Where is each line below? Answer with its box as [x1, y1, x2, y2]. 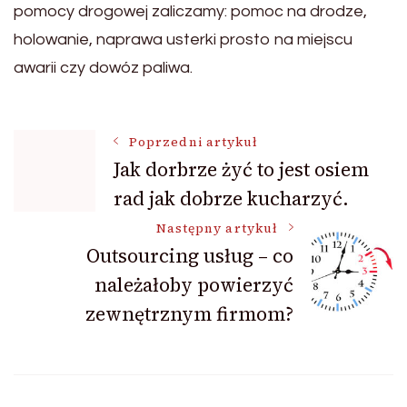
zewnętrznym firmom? [85, 301, 293, 327]
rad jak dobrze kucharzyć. [114, 185, 349, 212]
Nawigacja [13, 130, 192, 179]
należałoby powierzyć [94, 272, 293, 298]
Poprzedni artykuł [129, 134, 259, 151]
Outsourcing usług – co [86, 243, 293, 269]
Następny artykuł [155, 220, 278, 237]
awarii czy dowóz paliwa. [14, 59, 193, 76]
